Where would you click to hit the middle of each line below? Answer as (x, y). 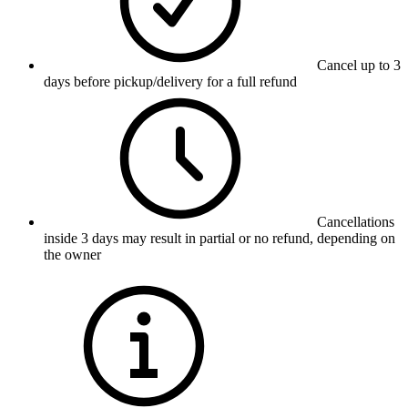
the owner (72, 255)
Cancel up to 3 (359, 66)
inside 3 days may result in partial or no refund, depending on (219, 239)
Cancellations (356, 222)
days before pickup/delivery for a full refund (170, 82)
